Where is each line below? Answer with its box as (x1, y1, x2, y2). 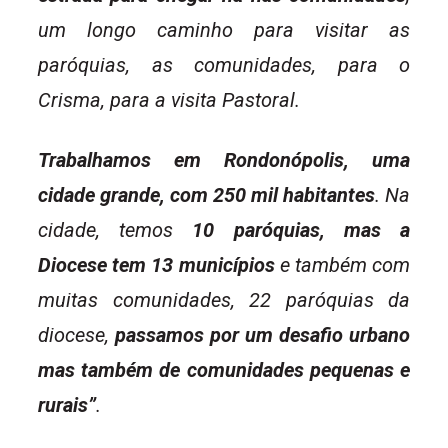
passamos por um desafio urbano (115, 323, 410, 348)
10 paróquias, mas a (192, 218, 411, 243)
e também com (274, 253, 410, 278)
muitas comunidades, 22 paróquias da (38, 288, 410, 313)
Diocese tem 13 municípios (38, 253, 275, 278)
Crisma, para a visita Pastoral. (38, 88, 300, 113)
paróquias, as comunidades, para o (38, 53, 410, 78)
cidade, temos (38, 218, 193, 243)
